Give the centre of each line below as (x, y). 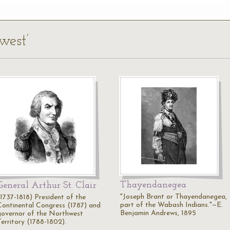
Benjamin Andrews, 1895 (158, 213)
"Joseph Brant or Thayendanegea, (174, 197)
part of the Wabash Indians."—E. (171, 205)
